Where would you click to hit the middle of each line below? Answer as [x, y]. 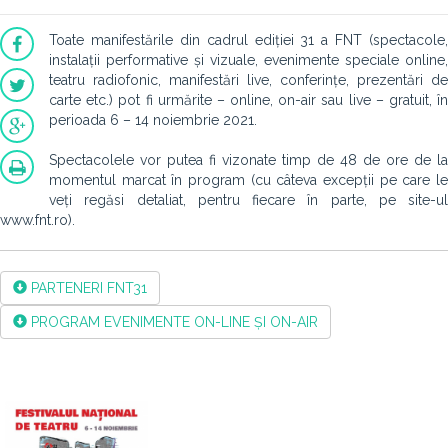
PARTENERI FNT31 [87, 288]
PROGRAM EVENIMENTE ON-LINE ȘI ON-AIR [172, 322]
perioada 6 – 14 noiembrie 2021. [153, 120]
